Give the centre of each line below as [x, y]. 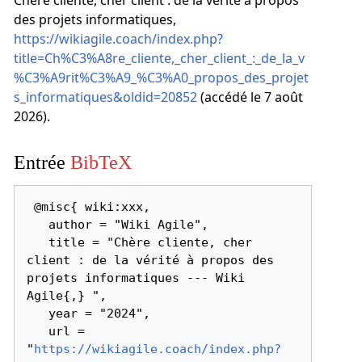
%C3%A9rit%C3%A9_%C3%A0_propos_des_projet [161, 78]
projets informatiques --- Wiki [136, 278]
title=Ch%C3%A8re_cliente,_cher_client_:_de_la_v [159, 59]
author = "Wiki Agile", [38, 224]
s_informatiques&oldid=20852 [105, 97]
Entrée [42, 162]
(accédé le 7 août [250, 97]
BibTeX [101, 162]
